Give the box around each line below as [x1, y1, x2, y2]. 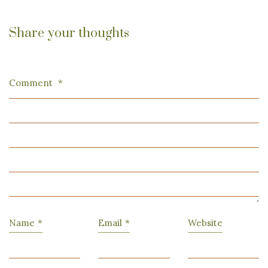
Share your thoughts [9, 25, 129, 42]
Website [187, 217, 223, 229]
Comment [9, 77, 55, 89]
